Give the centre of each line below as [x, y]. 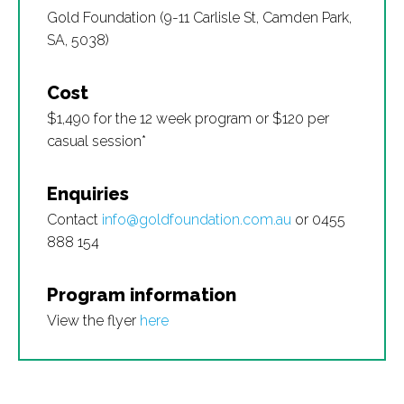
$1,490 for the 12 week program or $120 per [188, 119]
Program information [142, 295]
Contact [74, 220]
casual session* [96, 141]
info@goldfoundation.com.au [197, 220]
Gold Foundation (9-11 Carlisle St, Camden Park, [199, 18]
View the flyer [93, 321]
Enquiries [88, 194]
